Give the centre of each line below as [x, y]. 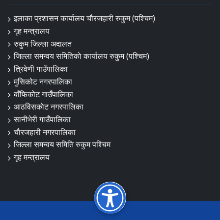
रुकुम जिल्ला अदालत [43, 43]
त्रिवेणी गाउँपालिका [41, 69]
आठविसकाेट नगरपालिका [49, 107]
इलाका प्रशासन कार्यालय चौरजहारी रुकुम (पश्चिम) [84, 18]
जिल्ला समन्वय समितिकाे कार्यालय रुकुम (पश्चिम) [82, 56]
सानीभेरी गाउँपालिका [42, 119]
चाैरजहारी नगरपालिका [45, 132]
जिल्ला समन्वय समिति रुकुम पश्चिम [62, 145]
